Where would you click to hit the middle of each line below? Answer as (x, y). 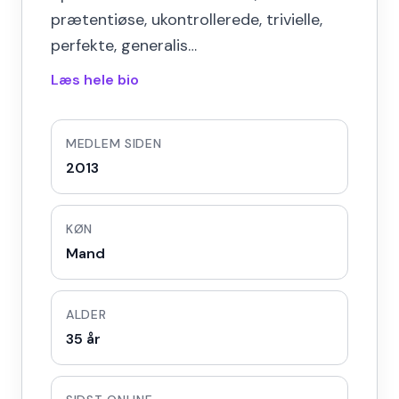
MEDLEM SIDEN (114, 143)
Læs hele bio (95, 80)
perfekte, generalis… (124, 45)
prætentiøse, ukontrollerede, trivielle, (187, 20)
